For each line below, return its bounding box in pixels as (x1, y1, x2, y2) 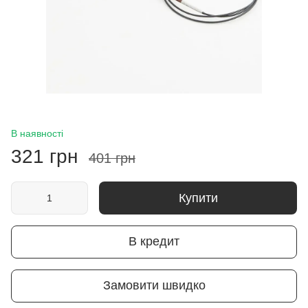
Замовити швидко (102, 278, 206, 293)
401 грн (89, 150, 135, 166)
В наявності (11, 127, 63, 139)
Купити (178, 190, 218, 205)
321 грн (11, 145, 78, 167)
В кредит (129, 234, 179, 249)
